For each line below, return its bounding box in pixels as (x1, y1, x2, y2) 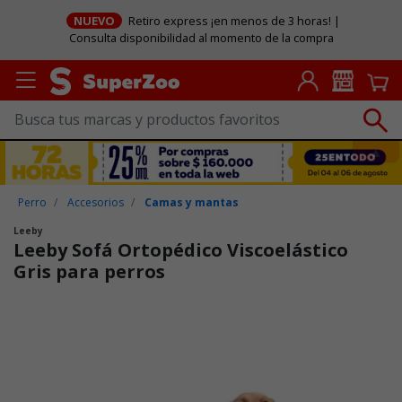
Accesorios (67, 194, 125, 210)
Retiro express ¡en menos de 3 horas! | (126, 13, 341, 30)
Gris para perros (13, 258, 165, 284)
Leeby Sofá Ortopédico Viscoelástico (13, 237, 348, 262)
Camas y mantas (144, 194, 240, 210)
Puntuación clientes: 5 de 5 (14, 303, 173, 321)
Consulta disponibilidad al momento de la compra (68, 30, 334, 47)
